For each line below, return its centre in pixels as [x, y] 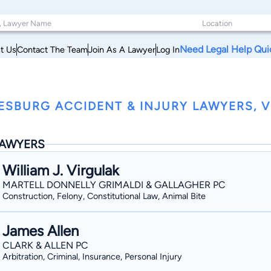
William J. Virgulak [61, 170]
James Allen [41, 231]
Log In [168, 49]
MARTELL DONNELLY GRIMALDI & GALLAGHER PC [114, 185]
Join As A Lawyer [122, 49]
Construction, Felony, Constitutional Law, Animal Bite [104, 196]
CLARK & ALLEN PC [45, 245]
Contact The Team [52, 49]
